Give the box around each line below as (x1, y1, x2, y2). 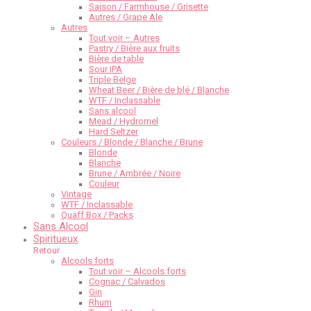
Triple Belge (89, 74, 136, 85)
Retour (33, 245, 60, 256)
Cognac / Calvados (89, 276, 165, 287)
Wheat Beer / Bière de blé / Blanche (89, 85, 229, 96)
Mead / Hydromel (89, 116, 158, 127)
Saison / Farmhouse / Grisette (89, 1, 208, 12)
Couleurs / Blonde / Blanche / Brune (61, 137, 203, 148)
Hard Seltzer (89, 126, 138, 137)
